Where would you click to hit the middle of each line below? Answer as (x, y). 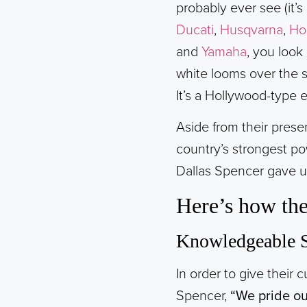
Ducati (195, 30)
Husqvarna (251, 30)
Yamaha (224, 52)
